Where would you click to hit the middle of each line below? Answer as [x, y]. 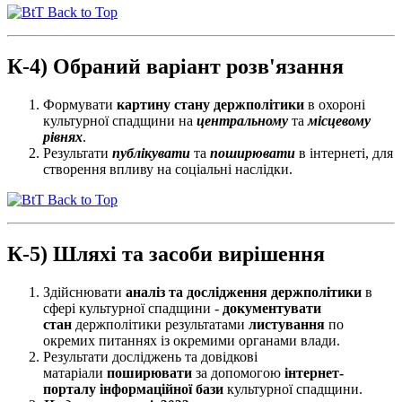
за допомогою [238, 372]
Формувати [80, 105]
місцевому [339, 121]
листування [287, 324]
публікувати [151, 153]
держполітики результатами [160, 324]
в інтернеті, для [344, 153]
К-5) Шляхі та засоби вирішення [166, 254]
